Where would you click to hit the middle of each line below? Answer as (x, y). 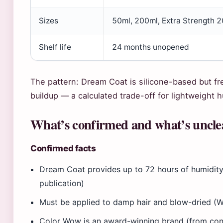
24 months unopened (151, 47)
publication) (62, 183)
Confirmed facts (63, 148)
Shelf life (55, 47)
